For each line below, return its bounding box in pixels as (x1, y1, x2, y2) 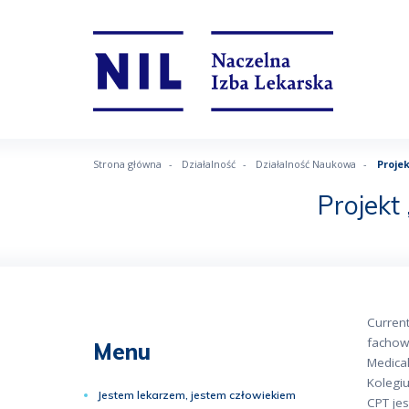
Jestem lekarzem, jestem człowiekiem (98, 388, 296, 402)
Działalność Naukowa (256, 156, 357, 171)
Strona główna (93, 156, 162, 171)
